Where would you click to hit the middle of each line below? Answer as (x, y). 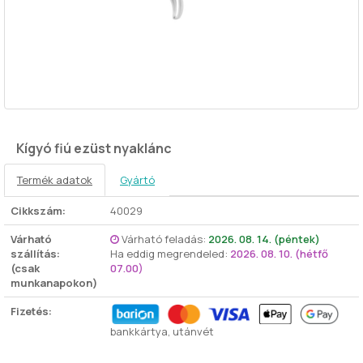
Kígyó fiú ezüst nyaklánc (94, 148)
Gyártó (137, 180)
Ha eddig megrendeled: (170, 254)
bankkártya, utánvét (162, 331)
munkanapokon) (54, 283)
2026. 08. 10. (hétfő (279, 254)
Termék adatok (55, 180)
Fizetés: (31, 311)
